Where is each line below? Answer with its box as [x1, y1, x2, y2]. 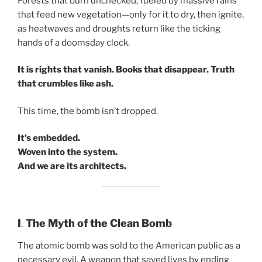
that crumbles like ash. [18, 78, 113, 89]
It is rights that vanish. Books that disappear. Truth [18, 64, 235, 75]
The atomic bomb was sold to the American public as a [18, 240, 240, 251]
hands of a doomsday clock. [18, 37, 130, 48]
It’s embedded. [18, 133, 80, 144]
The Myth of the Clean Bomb [26, 217, 172, 230]
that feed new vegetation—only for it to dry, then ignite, [18, 9, 244, 20]
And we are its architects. [18, 161, 126, 172]
